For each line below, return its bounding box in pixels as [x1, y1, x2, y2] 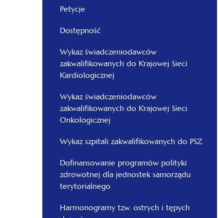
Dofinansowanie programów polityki [60, 158, 187, 168]
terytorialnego [60, 181, 110, 191]
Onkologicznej [60, 115, 110, 125]
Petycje [60, 4, 85, 14]
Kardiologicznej [60, 70, 114, 80]
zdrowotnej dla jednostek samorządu [60, 169, 191, 180]
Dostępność [60, 25, 101, 36]
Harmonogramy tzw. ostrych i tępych [60, 202, 190, 213]
